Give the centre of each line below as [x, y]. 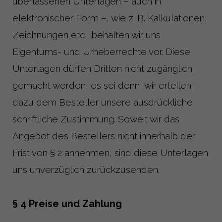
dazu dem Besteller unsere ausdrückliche [103, 102]
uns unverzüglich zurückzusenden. [86, 169]
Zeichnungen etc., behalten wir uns [86, 34]
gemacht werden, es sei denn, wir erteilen [102, 85]
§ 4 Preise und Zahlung [67, 203]
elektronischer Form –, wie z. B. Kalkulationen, [110, 18]
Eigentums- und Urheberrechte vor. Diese [101, 51]
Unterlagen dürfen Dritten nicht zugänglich [102, 68]
